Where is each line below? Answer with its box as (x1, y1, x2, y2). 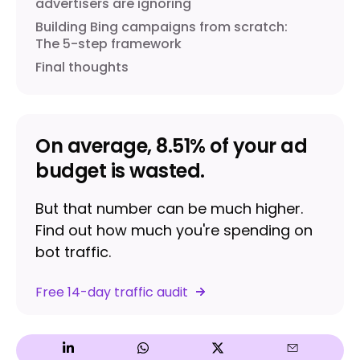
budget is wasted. (35, 157, 205, 184)
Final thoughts (35, 57, 129, 76)
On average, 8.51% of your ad (35, 132, 307, 159)
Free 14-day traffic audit (35, 282, 188, 301)
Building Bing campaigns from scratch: (35, 17, 288, 36)
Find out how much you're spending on (35, 219, 313, 240)
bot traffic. (35, 241, 111, 262)
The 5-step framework (35, 34, 182, 53)
